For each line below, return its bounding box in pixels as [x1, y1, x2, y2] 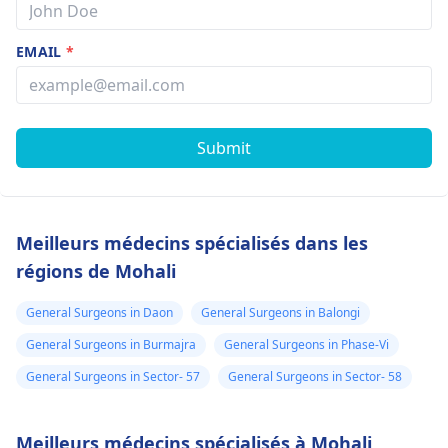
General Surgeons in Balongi [201, 304, 360, 321]
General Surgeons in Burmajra [26, 336, 196, 353]
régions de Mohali [16, 259, 176, 283]
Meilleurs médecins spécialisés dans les [16, 231, 368, 255]
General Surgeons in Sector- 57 [26, 368, 200, 385]
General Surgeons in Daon [26, 304, 173, 321]
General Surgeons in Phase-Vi [224, 336, 389, 353]
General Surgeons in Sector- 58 [228, 368, 402, 385]
